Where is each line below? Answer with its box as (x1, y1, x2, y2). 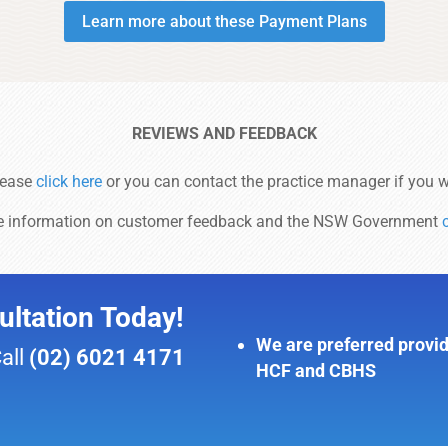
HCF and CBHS (256, 360, 377, 381)
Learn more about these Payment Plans (81, 11, 367, 31)
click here (36, 172, 102, 192)
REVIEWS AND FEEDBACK (131, 124, 317, 144)
